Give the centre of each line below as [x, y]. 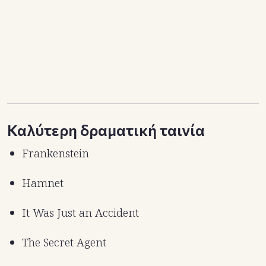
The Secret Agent [64, 243]
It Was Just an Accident [80, 213]
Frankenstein [56, 153]
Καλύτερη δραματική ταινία [106, 130]
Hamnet [43, 183]
